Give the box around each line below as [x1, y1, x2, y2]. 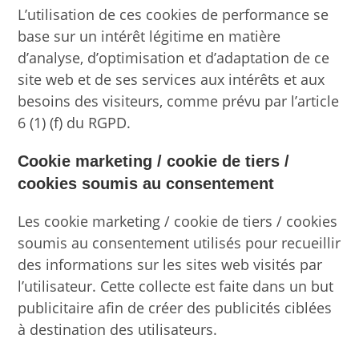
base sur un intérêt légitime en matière [18, 26, 281, 46]
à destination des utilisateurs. [18, 319, 218, 339]
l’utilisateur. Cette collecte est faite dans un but [18, 276, 334, 296]
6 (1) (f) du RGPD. [18, 112, 131, 132]
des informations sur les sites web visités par [18, 254, 323, 274]
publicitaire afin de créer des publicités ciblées [18, 297, 333, 317]
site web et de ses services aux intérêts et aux [18, 69, 325, 89]
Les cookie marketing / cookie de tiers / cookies [18, 211, 338, 231]
